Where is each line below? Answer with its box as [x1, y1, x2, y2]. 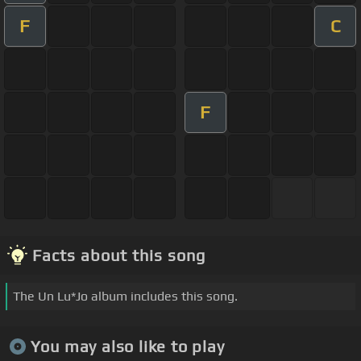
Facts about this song [32, 245, 205, 264]
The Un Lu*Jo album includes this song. [13, 288, 238, 304]
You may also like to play [30, 337, 225, 356]
